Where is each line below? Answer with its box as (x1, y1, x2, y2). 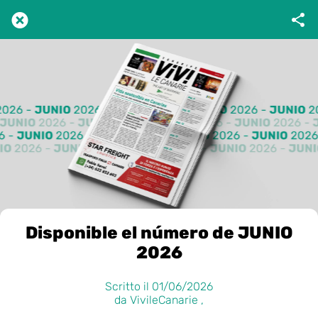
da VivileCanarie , (114, 292, 204, 307)
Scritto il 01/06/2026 (105, 279, 213, 293)
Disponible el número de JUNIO (26, 223, 292, 243)
